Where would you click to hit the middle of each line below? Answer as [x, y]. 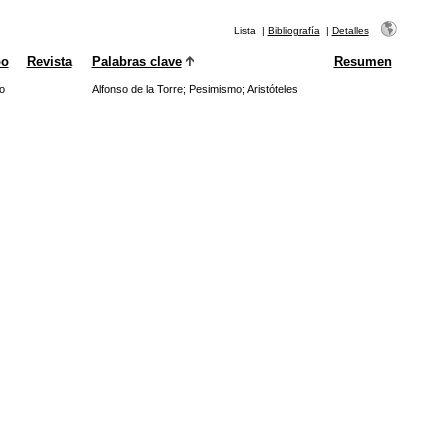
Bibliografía [293, 30]
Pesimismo [215, 89]
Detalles [350, 30]
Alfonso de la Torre [137, 89]
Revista [49, 61]
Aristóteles [272, 89]
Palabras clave [136, 61]
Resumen [362, 61]
